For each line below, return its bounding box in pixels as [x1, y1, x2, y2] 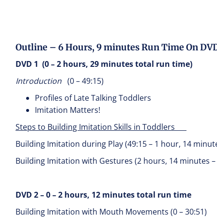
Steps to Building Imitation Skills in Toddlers [15, 122, 186, 132]
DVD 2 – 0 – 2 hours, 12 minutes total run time [15, 189, 191, 200]
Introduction [15, 76, 63, 86]
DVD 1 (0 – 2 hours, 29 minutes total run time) [15, 59, 192, 69]
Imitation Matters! [35, 105, 100, 115]
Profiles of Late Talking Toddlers [35, 93, 151, 103]
